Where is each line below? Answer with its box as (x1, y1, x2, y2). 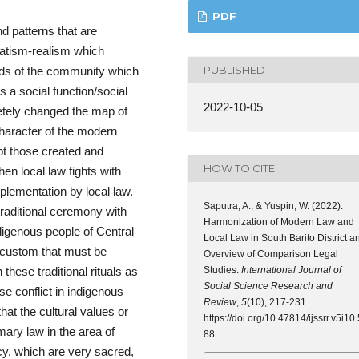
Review (204, 296, 236, 308)
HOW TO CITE (204, 162, 275, 175)
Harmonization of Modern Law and (204, 216, 354, 228)
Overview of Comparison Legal (204, 248, 338, 260)
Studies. (204, 264, 241, 276)
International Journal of (241, 264, 341, 276)
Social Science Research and (204, 280, 333, 292)
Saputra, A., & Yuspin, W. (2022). (204, 200, 343, 212)
